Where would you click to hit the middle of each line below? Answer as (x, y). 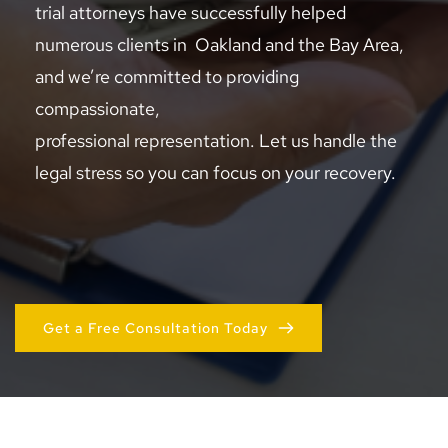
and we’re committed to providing (167, 77)
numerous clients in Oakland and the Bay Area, (219, 45)
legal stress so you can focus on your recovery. (215, 173)
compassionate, (99, 109)
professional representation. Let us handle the (216, 141)
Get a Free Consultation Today (155, 328)
